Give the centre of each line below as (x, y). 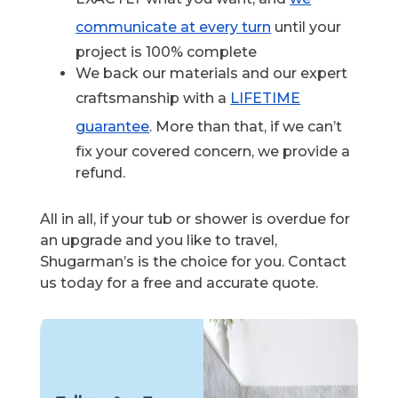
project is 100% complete (167, 52)
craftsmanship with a (153, 99)
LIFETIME (266, 99)
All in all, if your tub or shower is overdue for (195, 219)
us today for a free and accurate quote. (179, 283)
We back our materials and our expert (212, 74)
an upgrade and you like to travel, (159, 241)
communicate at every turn (174, 28)
